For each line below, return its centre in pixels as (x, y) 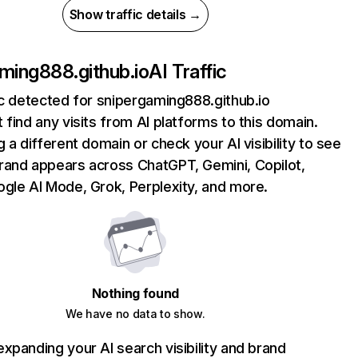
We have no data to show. (135, 314)
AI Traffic (188, 72)
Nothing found (135, 293)
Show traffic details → (135, 14)
